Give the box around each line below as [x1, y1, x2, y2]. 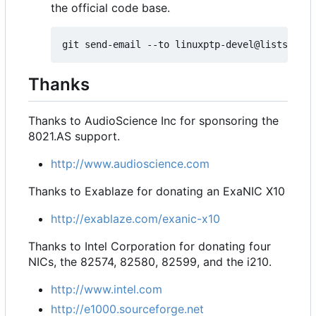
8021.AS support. [28, 128, 120, 143]
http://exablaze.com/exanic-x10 [51, 211, 220, 226]
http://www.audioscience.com [51, 156, 209, 171]
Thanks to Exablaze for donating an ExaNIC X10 [28, 183, 285, 198]
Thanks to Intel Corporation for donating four [28, 238, 271, 253]
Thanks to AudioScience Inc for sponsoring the [28, 113, 279, 128]
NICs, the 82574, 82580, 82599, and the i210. [28, 254, 272, 269]
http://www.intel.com [51, 281, 162, 296]
